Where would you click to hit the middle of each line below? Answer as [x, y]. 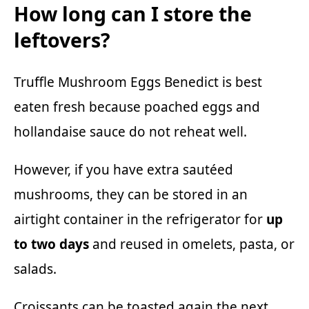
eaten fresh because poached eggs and [137, 107]
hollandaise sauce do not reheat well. [130, 131]
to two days [51, 244]
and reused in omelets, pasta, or [192, 244]
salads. [35, 269]
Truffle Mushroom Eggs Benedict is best [138, 82]
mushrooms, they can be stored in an [131, 194]
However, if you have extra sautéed [123, 169]
